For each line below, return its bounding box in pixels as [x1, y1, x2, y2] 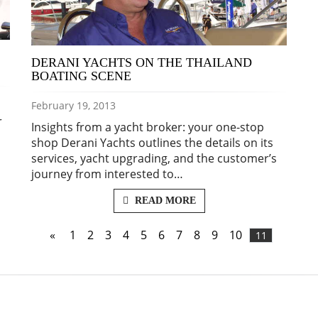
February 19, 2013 [31, 98, 116, 112]
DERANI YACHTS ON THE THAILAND [31, 55, 252, 70]
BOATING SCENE [31, 68, 131, 83]
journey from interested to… [31, 165, 183, 182]
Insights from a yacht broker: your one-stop [31, 119, 264, 135]
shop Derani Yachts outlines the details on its [31, 134, 273, 150]
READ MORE [131, 194, 196, 206]
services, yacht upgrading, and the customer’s [31, 150, 277, 166]
